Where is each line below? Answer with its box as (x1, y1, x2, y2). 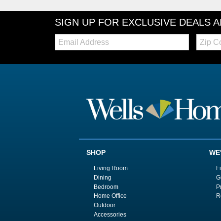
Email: (54, 33, 74, 41)
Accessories (93, 211, 126, 219)
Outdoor (93, 202, 115, 209)
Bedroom (93, 183, 118, 190)
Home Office (93, 192, 127, 200)
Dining (93, 174, 111, 181)
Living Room (93, 164, 128, 172)
